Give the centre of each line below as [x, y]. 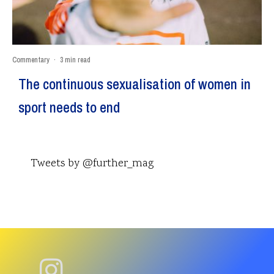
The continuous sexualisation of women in [135, 83]
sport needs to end [69, 107]
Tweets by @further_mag [92, 164]
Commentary [31, 60]
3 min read [75, 60]
